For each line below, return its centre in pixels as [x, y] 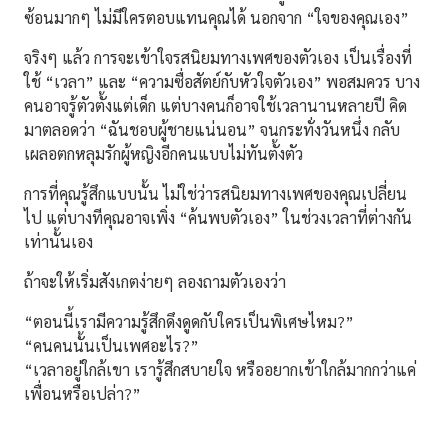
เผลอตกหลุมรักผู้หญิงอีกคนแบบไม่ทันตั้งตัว [165, 153]
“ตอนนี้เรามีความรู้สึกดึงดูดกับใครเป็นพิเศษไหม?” [189, 321]
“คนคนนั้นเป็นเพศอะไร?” [111, 345]
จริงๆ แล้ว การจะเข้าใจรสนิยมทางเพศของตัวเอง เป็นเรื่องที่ [218, 57]
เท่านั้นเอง [58, 241]
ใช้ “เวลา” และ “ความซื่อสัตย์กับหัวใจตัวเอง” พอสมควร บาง [222, 81]
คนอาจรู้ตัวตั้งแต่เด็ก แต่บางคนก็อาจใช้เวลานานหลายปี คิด [215, 105]
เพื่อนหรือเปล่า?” [82, 393]
